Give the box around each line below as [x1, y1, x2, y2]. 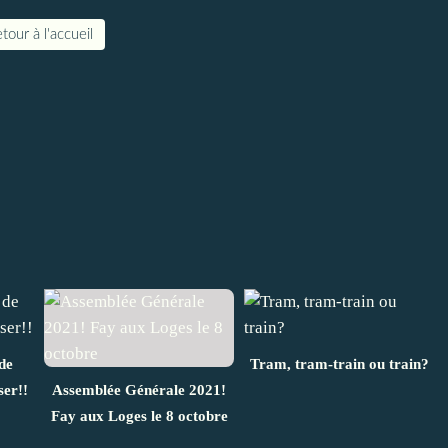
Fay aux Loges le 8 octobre [50, 407, 228, 424]
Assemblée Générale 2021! [52, 381, 226, 398]
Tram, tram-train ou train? [249, 355, 429, 372]
